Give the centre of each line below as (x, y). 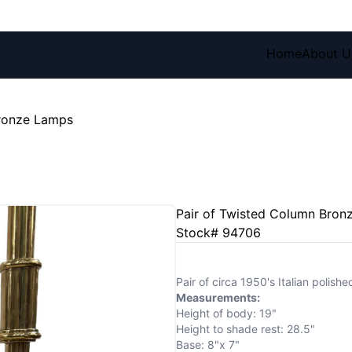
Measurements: (218, 297)
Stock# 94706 (218, 233)
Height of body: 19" (226, 313)
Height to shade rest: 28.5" (246, 329)
